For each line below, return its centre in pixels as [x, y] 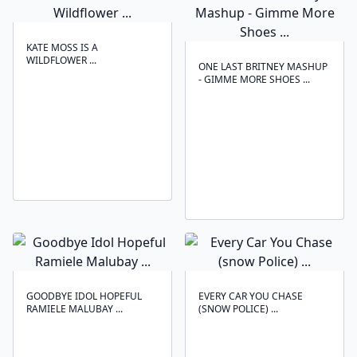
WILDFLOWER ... [61, 60]
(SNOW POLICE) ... [238, 309]
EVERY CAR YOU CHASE [251, 296]
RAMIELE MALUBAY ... [75, 309]
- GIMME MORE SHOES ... [254, 79]
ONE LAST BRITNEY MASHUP [263, 67]
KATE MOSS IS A [62, 47]
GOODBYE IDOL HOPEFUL [84, 296]
